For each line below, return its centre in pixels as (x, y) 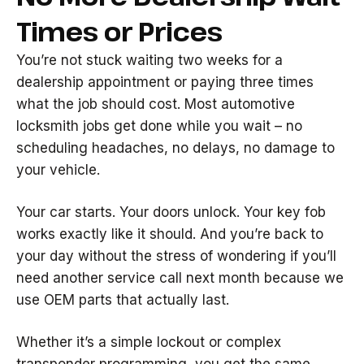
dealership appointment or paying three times (165, 82)
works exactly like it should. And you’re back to (170, 234)
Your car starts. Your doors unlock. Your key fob (171, 212)
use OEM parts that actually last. (123, 300)
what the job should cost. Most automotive (156, 104)
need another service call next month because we (180, 278)
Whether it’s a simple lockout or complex (149, 342)
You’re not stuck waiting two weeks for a (149, 60)
